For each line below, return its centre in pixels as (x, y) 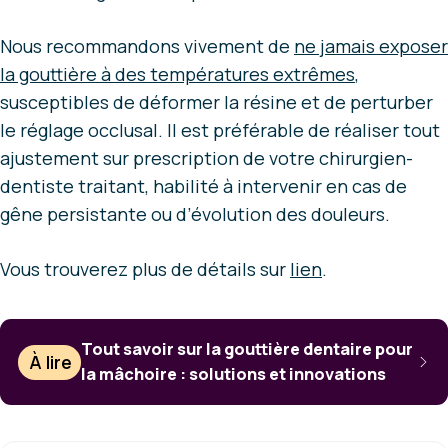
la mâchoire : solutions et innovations (234, 374)
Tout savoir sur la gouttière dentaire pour (247, 349)
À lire (51, 362)
